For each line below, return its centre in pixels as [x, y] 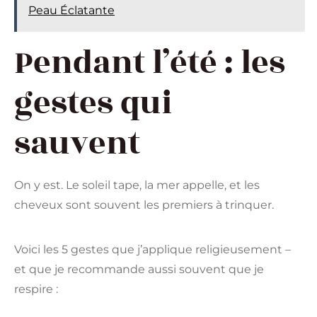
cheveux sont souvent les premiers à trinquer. [144, 204]
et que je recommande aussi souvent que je [139, 269]
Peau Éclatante [71, 10]
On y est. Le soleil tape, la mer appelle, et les [137, 185]
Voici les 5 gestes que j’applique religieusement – [152, 249]
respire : [36, 289]
